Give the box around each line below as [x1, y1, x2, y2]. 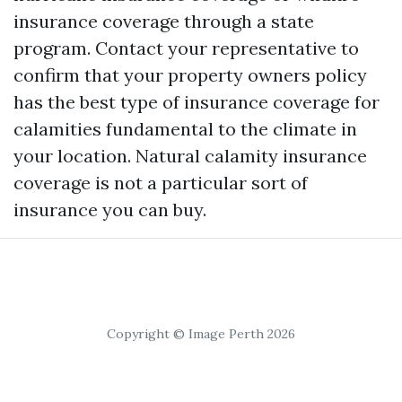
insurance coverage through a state [13, 9, 314, 32]
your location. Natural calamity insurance [13, 144, 367, 167]
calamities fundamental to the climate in [13, 117, 357, 140]
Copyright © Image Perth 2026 [107, 325, 295, 342]
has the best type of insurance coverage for [13, 90, 380, 113]
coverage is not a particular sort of [13, 170, 308, 194]
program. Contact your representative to [13, 36, 359, 59]
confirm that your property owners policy [13, 63, 367, 86]
